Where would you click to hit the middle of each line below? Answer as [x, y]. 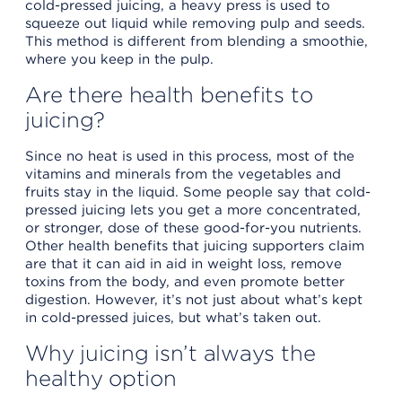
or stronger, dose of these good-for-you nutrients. [193, 227]
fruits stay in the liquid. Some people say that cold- [198, 192]
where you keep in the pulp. [119, 59]
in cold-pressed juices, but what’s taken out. [173, 317]
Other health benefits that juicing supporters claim [195, 245]
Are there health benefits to [169, 94]
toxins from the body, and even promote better [185, 281]
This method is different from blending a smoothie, [197, 41]
